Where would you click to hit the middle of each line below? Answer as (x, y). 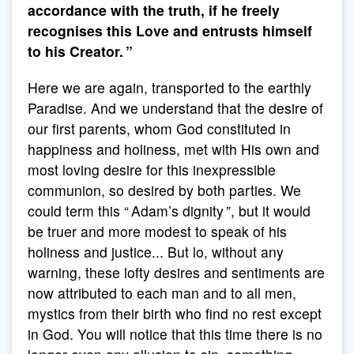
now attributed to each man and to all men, (162, 293)
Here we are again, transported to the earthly (169, 87)
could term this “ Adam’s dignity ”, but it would (169, 211)
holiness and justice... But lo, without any (156, 252)
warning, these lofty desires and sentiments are (176, 272)
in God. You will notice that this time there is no (175, 334)
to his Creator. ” (80, 51)
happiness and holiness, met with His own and (173, 149)
